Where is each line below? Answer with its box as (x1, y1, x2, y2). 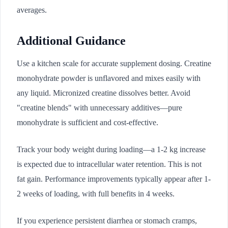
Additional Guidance (17, 34, 126, 47)
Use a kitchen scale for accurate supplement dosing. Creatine (17, 59, 211, 68)
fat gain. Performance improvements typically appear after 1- (17, 175, 211, 183)
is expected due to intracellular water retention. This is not (17, 160, 202, 168)
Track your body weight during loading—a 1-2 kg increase (17, 145, 206, 154)
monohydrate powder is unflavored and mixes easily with (17, 74, 201, 82)
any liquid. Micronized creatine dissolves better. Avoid (17, 89, 190, 97)
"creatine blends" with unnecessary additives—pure (17, 103, 182, 112)
